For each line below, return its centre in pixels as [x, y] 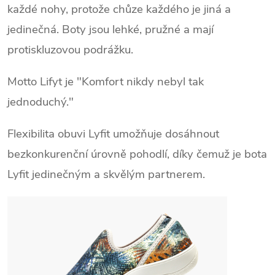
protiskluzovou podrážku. [70, 50]
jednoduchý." [41, 102]
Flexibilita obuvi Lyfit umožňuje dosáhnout [113, 134]
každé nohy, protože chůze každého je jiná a [119, 9]
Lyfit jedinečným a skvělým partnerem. [106, 174]
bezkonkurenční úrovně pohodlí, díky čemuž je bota [137, 154]
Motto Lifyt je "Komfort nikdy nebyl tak [106, 82]
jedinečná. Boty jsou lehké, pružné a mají [110, 29]
